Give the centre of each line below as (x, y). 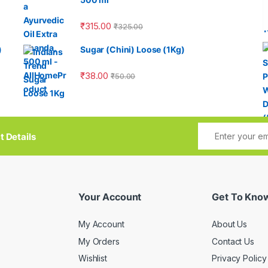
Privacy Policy (239, 258)
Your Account (110, 197)
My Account (101, 224)
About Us (230, 224)
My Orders (99, 241)
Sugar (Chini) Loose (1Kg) (133, 49)
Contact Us (233, 241)
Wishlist (93, 258)
